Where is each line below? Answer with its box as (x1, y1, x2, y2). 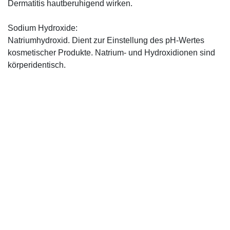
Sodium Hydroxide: (8, 23, 78, 32)
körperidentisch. (8, 60, 66, 69)
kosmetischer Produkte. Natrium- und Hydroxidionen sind (8, 48, 215, 57)
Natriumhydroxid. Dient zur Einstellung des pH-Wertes (8, 35, 204, 45)
